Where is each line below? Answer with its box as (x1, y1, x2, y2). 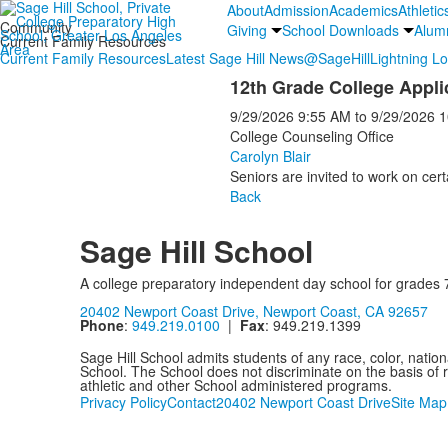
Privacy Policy (79, 391, 167, 412)
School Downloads (281, 20, 399, 40)
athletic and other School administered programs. (79, 374, 392, 395)
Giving (226, 20, 267, 40)
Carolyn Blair (229, 146, 311, 166)
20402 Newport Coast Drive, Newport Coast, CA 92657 (79, 301, 428, 321)
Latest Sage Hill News (166, 48, 304, 68)
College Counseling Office (229, 126, 394, 146)
